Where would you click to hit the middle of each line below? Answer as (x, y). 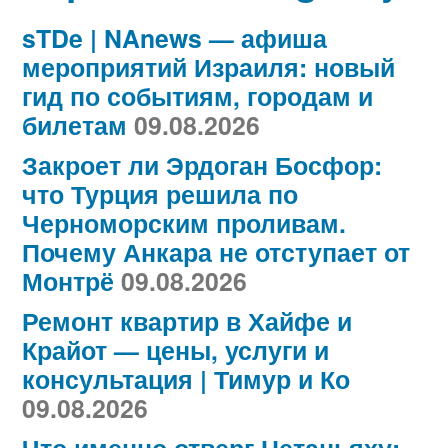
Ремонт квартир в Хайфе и (187, 321)
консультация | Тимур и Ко (186, 379)
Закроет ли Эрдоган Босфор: (202, 165)
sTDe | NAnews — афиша (174, 38)
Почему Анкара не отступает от (216, 252)
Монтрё (68, 281)
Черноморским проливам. (184, 223)
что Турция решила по (160, 194)
